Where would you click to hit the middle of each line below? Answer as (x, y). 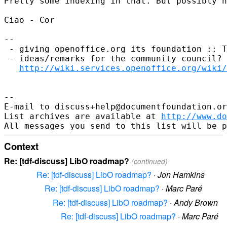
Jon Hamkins (181, 175)
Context (21, 146)
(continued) (149, 162)
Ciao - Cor (29, 20)
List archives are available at (83, 116)
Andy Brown (196, 202)
